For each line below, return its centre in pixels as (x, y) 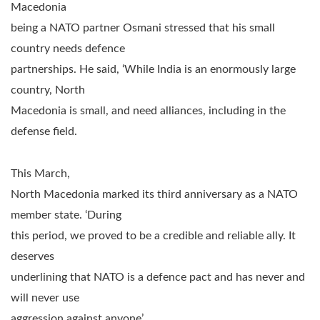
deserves (32, 256)
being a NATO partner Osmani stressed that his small (143, 27)
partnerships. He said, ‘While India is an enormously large (153, 69)
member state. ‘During (66, 215)
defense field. (44, 131)
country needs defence (68, 48)
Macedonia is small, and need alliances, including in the (148, 110)
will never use (45, 297)
